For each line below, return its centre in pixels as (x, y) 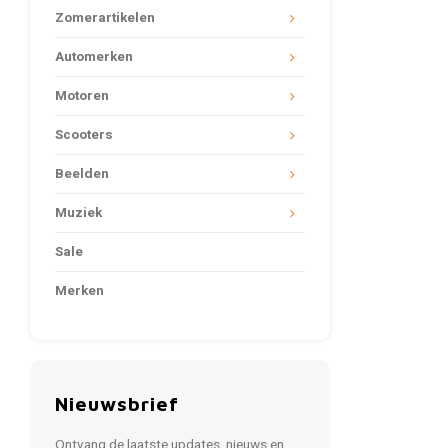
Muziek (78, 213)
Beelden (82, 174)
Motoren (82, 96)
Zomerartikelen (105, 18)
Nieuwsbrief (117, 403)
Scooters (84, 135)
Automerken (94, 57)
